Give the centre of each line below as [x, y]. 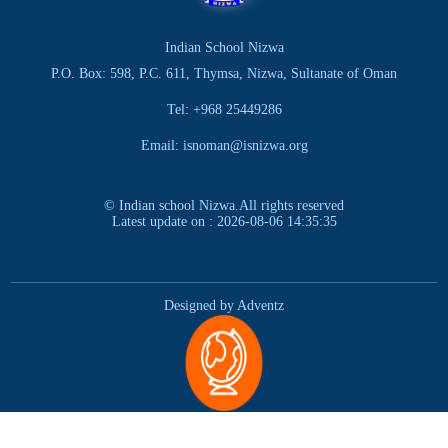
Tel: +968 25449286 [224, 110]
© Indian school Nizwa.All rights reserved [224, 206]
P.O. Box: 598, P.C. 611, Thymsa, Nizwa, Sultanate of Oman [224, 74]
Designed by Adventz [224, 306]
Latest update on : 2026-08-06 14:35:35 [224, 222]
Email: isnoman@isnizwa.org [224, 146]
